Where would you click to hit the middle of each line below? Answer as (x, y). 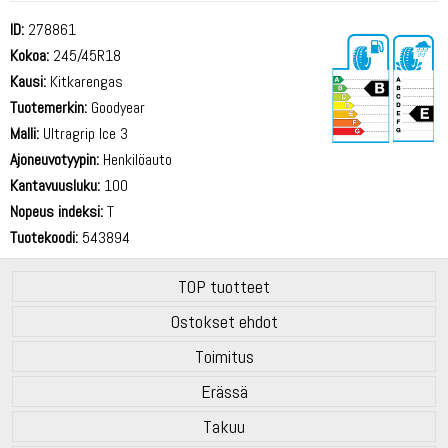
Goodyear (116, 107)
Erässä (224, 391)
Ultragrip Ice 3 (83, 133)
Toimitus (224, 356)
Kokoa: (29, 55)
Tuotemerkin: (48, 107)
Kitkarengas (84, 81)
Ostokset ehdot (224, 321)
